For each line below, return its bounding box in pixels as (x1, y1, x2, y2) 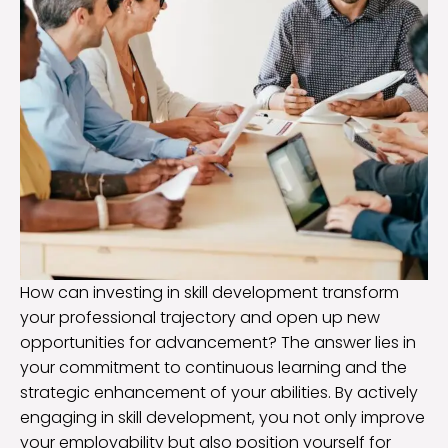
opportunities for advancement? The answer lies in (20, 331, 416, 355)
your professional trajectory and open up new (20, 306, 380, 330)
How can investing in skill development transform (20, 281, 399, 305)
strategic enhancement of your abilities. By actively (20, 381, 418, 405)
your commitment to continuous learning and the (20, 356, 407, 380)
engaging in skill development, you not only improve (20, 406, 425, 430)
